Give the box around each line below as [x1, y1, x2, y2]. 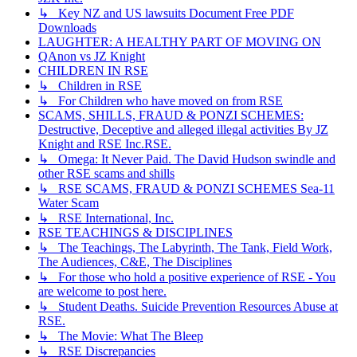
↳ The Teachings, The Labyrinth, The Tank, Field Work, [38, 241, 332, 255]
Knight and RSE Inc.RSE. [38, 137, 171, 151]
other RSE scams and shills [38, 167, 175, 181]
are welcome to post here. [38, 284, 167, 299]
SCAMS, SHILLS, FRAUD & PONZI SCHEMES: [38, 108, 304, 123]
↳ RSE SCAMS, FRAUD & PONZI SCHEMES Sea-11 [38, 182, 335, 196]
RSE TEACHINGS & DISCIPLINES [38, 226, 233, 240]
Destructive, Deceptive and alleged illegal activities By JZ [38, 123, 328, 137]
